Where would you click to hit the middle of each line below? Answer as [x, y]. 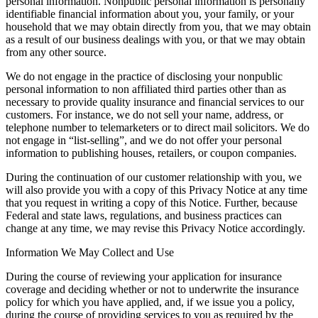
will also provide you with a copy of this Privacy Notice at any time [157, 190]
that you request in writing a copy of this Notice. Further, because [152, 202]
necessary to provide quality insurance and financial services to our [155, 102]
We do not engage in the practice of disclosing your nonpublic [144, 76]
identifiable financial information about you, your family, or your [150, 13]
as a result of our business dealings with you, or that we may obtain [155, 39]
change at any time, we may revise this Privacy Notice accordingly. [155, 228]
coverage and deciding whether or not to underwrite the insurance [152, 289]
